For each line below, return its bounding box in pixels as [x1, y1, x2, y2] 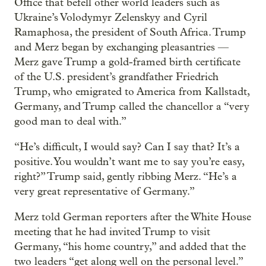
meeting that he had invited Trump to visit [14, 225, 210, 238]
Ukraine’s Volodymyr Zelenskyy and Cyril [14, 11, 207, 24]
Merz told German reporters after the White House [14, 210, 251, 223]
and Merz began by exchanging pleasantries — [14, 40, 229, 53]
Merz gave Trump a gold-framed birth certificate [14, 55, 240, 68]
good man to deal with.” [14, 115, 126, 128]
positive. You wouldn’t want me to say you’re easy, [14, 155, 244, 168]
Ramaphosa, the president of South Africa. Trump [14, 26, 246, 39]
